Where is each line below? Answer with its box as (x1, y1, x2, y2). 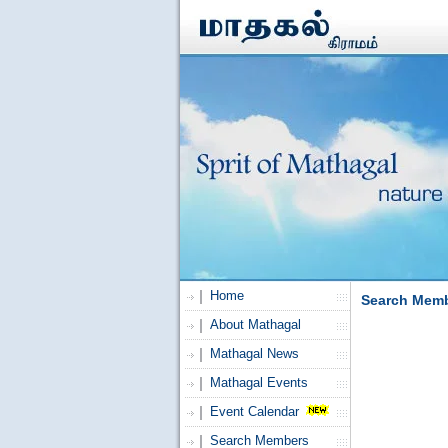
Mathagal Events (209, 375, 308, 390)
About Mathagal (209, 317, 301, 332)
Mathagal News (209, 346, 299, 361)
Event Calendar (209, 404, 299, 419)
